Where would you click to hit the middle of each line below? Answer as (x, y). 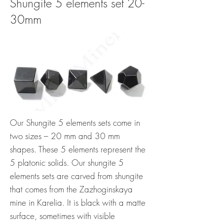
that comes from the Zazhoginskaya (71, 189)
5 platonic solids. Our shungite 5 (67, 163)
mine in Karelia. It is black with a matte (78, 203)
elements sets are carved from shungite (76, 176)
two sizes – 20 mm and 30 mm (65, 136)
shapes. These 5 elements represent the (78, 149)
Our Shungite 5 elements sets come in (75, 123)
